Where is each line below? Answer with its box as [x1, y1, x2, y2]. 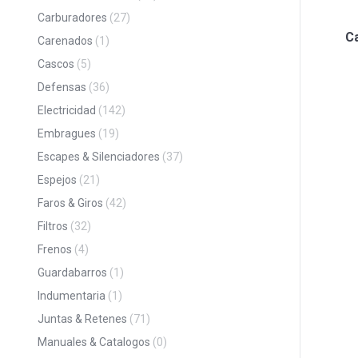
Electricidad [38, 104, 96, 117]
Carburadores [38, 11, 107, 24]
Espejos [38, 173, 77, 186]
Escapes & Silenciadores [38, 150, 160, 163]
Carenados [38, 34, 93, 47]
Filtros [38, 220, 68, 233]
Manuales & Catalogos [38, 336, 150, 348]
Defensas [38, 81, 86, 93]
